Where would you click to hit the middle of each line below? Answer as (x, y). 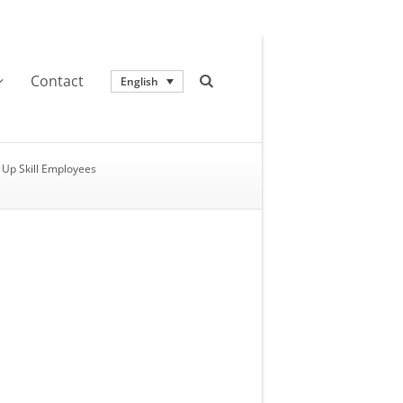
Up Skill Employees (49, 168)
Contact (58, 81)
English (140, 81)
